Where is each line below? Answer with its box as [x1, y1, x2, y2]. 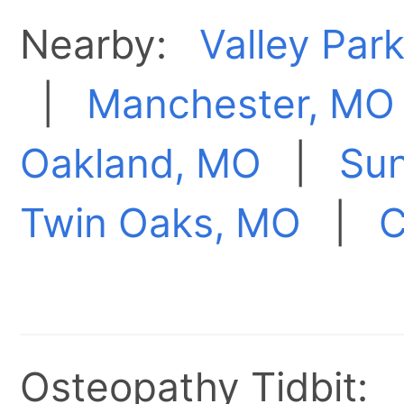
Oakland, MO [20, 139, 262, 188]
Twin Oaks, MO [20, 198, 302, 248]
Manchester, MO [87, 79, 396, 129]
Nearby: [20, 20, 200, 69]
